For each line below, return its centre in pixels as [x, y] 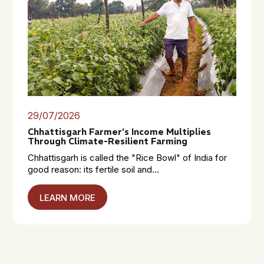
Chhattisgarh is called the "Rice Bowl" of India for [128, 158]
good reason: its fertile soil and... [94, 169]
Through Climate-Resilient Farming [108, 141]
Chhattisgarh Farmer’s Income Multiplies [120, 131]
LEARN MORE [68, 197]
